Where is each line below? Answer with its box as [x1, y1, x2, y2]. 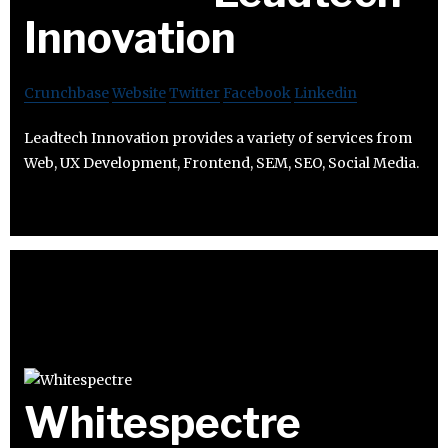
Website [112, 83, 166, 102]
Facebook [223, 83, 291, 102]
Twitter [169, 83, 220, 102]
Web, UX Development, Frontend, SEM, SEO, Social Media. [24, 153, 419, 172]
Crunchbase [24, 83, 109, 102]
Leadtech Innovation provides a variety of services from [24, 128, 412, 147]
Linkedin [294, 83, 357, 102]
